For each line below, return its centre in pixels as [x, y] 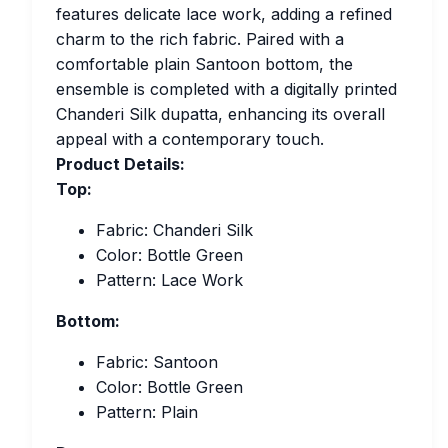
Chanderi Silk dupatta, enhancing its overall [220, 114]
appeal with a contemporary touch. [190, 139]
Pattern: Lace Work [169, 280]
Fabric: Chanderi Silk [174, 230]
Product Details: [120, 164]
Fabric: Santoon [157, 362]
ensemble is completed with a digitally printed [226, 89]
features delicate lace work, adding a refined [224, 14]
